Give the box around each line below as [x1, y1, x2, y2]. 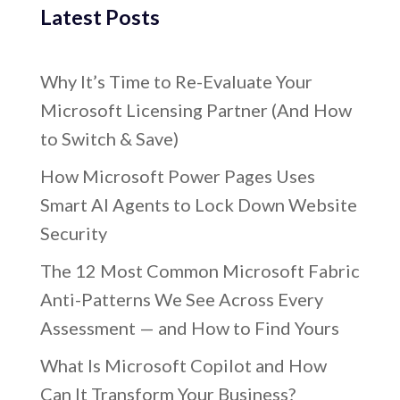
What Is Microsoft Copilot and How [39, 354, 327, 377]
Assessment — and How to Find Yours [39, 317, 339, 339]
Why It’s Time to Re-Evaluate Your [39, 71, 312, 93]
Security [39, 222, 107, 245]
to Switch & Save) [39, 128, 179, 150]
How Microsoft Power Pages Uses [39, 165, 315, 187]
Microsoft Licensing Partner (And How [39, 99, 352, 121]
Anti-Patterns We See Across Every [39, 288, 323, 311]
